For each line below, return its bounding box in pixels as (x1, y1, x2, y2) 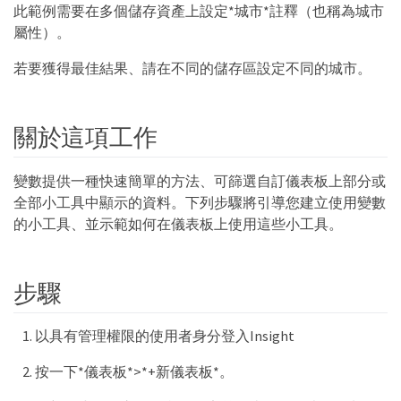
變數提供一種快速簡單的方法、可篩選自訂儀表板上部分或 (13, 171, 386, 190)
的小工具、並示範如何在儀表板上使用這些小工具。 (13, 214, 343, 233)
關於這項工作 (13, 122, 158, 153)
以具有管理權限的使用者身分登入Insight (35, 327, 294, 346)
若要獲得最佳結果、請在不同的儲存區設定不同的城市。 (13, 58, 371, 77)
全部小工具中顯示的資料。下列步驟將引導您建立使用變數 (13, 192, 386, 211)
